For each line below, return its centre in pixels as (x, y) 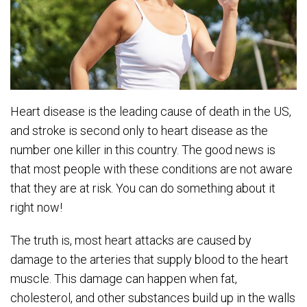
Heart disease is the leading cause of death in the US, (151, 111)
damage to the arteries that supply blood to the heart (149, 259)
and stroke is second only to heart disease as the (139, 130)
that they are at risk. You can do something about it (143, 188)
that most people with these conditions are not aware (151, 169)
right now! (36, 207)
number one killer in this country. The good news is (143, 149)
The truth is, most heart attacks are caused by (131, 240)
